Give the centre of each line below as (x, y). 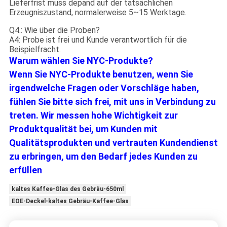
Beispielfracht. (35, 50)
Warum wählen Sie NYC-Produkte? (81, 61)
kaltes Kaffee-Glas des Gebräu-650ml (67, 189)
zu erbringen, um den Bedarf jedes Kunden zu (103, 157)
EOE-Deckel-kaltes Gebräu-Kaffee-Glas (70, 201)
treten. (25, 116)
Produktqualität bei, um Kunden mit (83, 129)
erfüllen (25, 170)
